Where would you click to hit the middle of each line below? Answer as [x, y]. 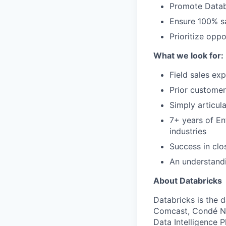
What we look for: [188, 55]
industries [188, 131]
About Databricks [188, 181]
